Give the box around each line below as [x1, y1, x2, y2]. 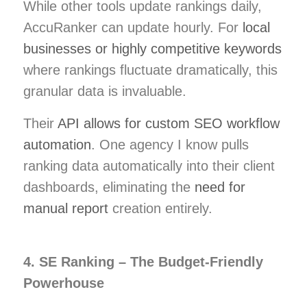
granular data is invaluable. [23, 83, 186, 99]
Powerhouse [23, 275, 104, 291]
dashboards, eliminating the [23, 179, 195, 195]
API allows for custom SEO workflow [58, 115, 280, 131]
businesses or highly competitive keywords [23, 40, 282, 56]
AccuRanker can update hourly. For [23, 19, 243, 35]
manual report [23, 200, 108, 216]
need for [195, 179, 245, 195]
